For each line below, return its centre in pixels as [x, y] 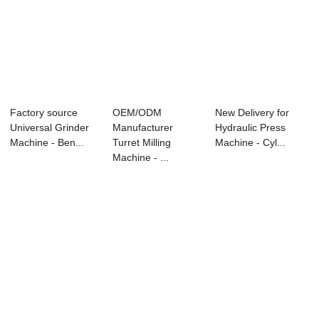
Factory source [44, 113]
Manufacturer [143, 128]
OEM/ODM [137, 113]
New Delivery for [252, 113]
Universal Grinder [50, 128]
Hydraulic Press [250, 128]
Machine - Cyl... [250, 143]
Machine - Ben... [47, 143]
